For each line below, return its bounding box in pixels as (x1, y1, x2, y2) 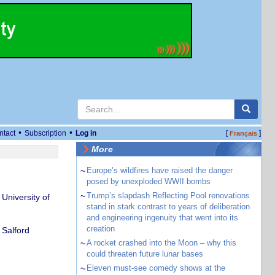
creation (86, 224, 115, 233)
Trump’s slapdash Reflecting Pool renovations (86, 191, 250, 200)
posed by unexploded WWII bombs (86, 177, 211, 186)
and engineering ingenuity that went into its (86, 213, 238, 222)
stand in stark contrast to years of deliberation (86, 202, 250, 211)
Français (229, 130, 257, 137)
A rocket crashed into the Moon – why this (86, 238, 236, 247)
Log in (76, 129, 96, 137)
